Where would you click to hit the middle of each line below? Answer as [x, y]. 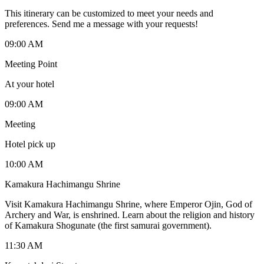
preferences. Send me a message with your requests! [101, 24]
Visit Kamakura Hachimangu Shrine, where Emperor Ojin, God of [128, 204]
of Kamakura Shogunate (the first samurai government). [108, 225]
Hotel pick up [30, 144]
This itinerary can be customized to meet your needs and [109, 13]
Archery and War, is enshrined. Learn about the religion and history [130, 214]
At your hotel [29, 84]
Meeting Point [31, 64]
